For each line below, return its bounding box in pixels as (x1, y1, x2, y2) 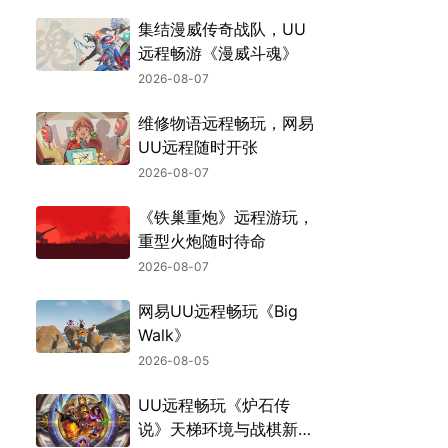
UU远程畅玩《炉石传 (138, 395, 291, 415)
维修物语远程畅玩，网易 (138, 113, 315, 133)
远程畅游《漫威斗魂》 (138, 43, 299, 63)
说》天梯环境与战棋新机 (138, 419, 315, 439)
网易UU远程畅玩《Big (138, 301, 299, 321)
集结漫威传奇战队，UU (138, 19, 307, 39)
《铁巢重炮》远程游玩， (138, 207, 315, 227)
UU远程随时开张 (138, 137, 259, 157)
